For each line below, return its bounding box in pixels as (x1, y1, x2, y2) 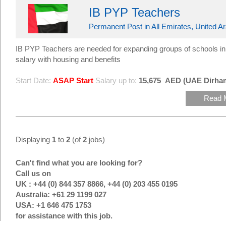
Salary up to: (95, 76, 137, 85)
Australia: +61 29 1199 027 (16, 190, 106, 199)
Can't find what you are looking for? (16, 158, 142, 167)
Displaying (16, 135, 52, 144)
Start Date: (16, 76, 51, 85)
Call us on (16, 169, 51, 178)
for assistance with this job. (16, 211, 112, 220)
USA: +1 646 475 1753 (16, 201, 91, 209)
